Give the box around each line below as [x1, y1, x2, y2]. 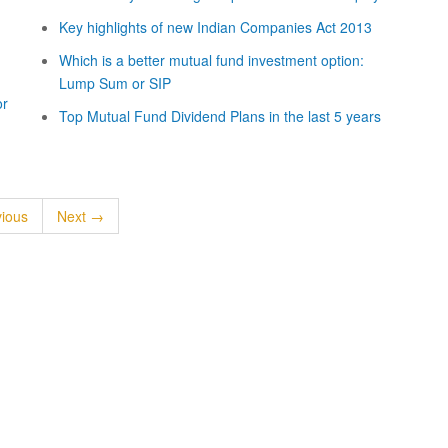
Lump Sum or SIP [59, 73, 171, 93]
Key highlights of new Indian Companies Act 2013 [59, 17, 372, 37]
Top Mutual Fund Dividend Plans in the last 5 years [59, 106, 381, 126]
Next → [56, 206, 104, 226]
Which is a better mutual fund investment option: [59, 50, 364, 70]
